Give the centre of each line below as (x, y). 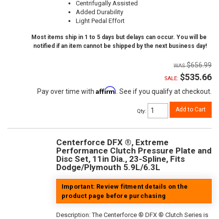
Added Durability (99, 12)
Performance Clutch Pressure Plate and (134, 150)
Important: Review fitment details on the (125, 186)
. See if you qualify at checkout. (164, 92)
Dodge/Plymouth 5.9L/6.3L (108, 167)
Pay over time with (66, 92)
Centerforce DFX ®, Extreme (112, 142)
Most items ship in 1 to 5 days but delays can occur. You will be (119, 37)
